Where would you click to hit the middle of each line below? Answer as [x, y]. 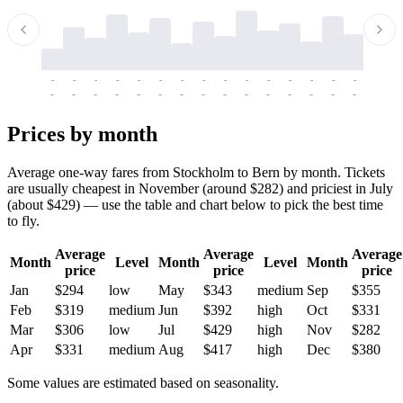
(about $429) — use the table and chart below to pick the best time [195, 204]
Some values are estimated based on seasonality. [143, 382]
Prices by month [82, 134]
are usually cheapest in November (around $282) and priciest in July [200, 188]
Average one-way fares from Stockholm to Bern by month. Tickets [196, 172]
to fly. [23, 220]
